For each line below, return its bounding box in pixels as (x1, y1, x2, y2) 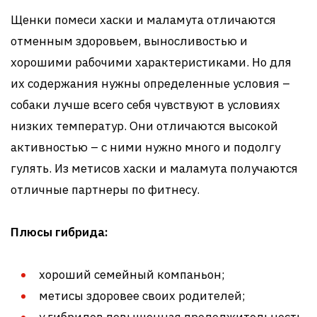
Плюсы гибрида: (11, 224, 108, 240)
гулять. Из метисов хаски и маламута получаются (11, 160, 298, 176)
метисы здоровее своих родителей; (39, 287, 246, 304)
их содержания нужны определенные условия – (11, 75, 290, 91)
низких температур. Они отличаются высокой (11, 117, 278, 134)
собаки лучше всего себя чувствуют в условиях (11, 96, 280, 113)
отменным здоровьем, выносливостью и (11, 33, 248, 49)
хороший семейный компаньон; (39, 266, 225, 282)
